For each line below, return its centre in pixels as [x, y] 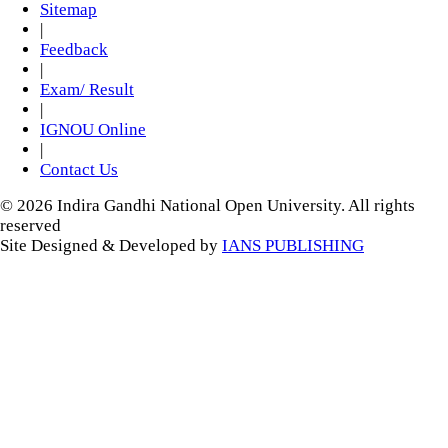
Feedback [74, 50]
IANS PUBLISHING [293, 246]
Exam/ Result [87, 90]
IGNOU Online [93, 130]
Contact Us [79, 170]
